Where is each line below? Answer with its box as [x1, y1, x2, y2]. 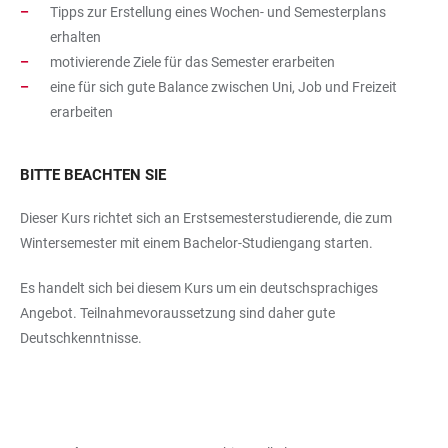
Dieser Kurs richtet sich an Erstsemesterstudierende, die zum [20, 209, 392, 226]
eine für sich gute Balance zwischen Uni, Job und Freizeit [50, 78, 397, 95]
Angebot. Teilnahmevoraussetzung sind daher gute [20, 304, 335, 321]
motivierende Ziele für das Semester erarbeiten [50, 53, 335, 70]
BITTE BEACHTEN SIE [20, 165, 166, 184]
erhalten [50, 28, 101, 45]
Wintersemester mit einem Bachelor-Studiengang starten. [20, 234, 373, 251]
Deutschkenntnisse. [20, 329, 142, 346]
